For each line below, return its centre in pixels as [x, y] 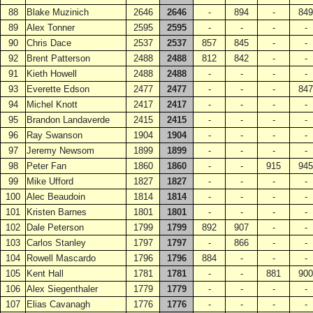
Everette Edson [58, 89]
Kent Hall [45, 274]
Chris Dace [49, 43]
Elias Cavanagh [58, 304]
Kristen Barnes [57, 212]
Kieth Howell [52, 74]
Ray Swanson [54, 135]
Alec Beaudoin [56, 197]
